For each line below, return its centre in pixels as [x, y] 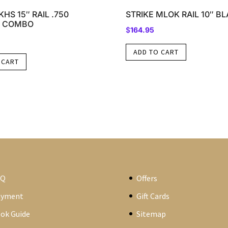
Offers [147, 178]
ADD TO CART [156, 52]
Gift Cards [153, 196]
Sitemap [151, 213]
